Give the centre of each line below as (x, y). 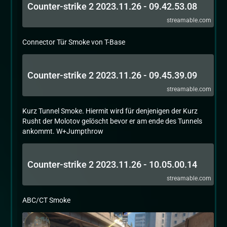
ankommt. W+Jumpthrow (63, 131)
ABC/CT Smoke (46, 200)
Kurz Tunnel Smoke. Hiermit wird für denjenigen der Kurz (110, 111)
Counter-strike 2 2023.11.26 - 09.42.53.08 (112, 6)
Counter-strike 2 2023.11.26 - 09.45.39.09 (112, 75)
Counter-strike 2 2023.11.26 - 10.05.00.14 (112, 164)
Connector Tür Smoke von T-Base (74, 42)
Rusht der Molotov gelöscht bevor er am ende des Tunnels (112, 121)
